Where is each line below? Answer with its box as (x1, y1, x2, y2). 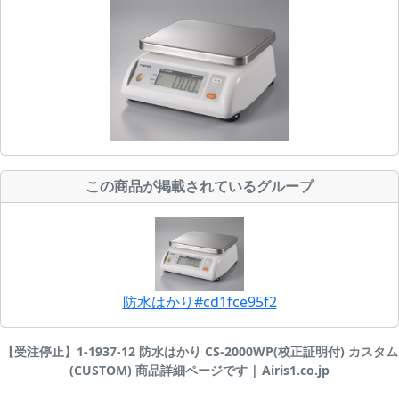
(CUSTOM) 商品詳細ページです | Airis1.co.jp (69, 362, 330, 379)
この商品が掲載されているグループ (85, 175, 313, 196)
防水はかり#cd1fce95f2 (122, 292, 277, 313)
